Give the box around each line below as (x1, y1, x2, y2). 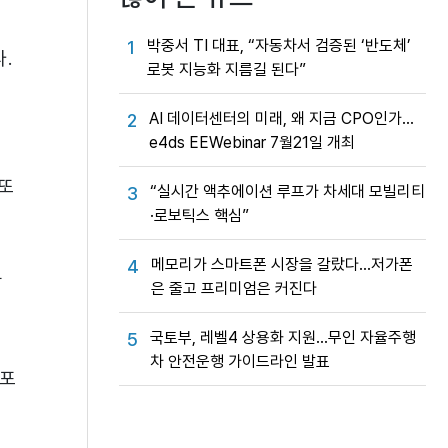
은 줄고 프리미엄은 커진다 (151, 279, 317, 298)
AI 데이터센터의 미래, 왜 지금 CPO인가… (149, 109, 414, 128)
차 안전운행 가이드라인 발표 (150, 352, 330, 371)
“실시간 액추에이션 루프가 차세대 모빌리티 (150, 182, 425, 201)
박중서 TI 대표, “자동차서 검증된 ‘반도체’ (147, 36, 411, 55)
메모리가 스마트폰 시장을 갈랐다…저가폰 (151, 255, 413, 274)
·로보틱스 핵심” (150, 206, 249, 225)
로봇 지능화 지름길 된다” (147, 60, 306, 79)
